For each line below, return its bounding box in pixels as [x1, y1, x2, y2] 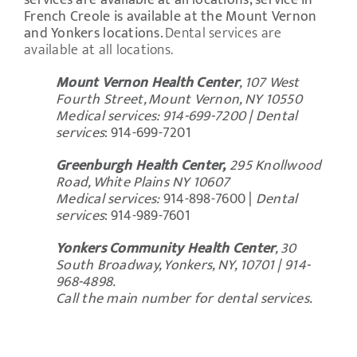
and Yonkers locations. [24, 22, 166, 46]
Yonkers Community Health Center [56, 237, 276, 261]
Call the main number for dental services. [56, 287, 313, 312]
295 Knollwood [226, 154, 322, 178]
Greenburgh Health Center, [56, 154, 226, 178]
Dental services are [165, 22, 282, 46]
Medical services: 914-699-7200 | [56, 104, 256, 129]
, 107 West [239, 71, 300, 96]
